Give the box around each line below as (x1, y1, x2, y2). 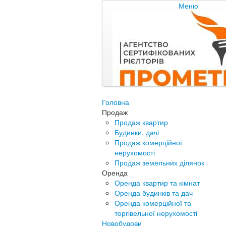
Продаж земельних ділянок (115, 157, 204, 167)
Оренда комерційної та (115, 198, 191, 208)
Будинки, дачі (115, 127, 159, 137)
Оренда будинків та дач (115, 188, 193, 198)
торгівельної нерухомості (115, 208, 197, 218)
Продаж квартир (115, 117, 168, 127)
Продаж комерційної (115, 137, 182, 147)
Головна (102, 97, 129, 107)
